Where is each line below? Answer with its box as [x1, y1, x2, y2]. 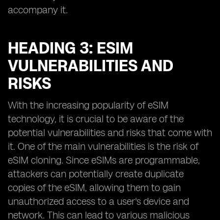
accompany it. [8, 4, 68, 16]
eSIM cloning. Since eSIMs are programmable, [8, 154, 200, 166]
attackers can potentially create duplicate [8, 168, 184, 180]
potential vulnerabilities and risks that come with [8, 127, 212, 138]
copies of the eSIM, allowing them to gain [8, 182, 181, 193]
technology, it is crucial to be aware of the [8, 113, 184, 125]
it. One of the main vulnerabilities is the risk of [8, 140, 198, 152]
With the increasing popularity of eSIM [8, 99, 168, 111]
